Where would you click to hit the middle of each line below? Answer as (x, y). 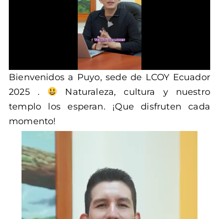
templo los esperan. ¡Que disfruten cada (109, 106)
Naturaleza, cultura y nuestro (134, 92)
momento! (33, 121)
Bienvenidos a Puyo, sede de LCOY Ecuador (109, 77)
